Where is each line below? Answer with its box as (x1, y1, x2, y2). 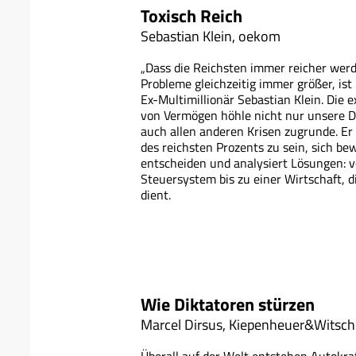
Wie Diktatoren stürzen (141, 291, 315, 319)
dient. (141, 184, 171, 204)
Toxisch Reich (141, 2, 242, 29)
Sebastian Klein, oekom (141, 25, 281, 47)
